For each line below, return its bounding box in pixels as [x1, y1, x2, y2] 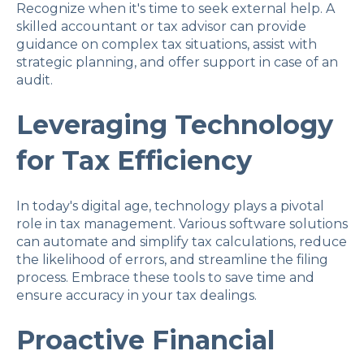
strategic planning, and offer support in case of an [16, 54, 338, 70]
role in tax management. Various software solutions [16, 215, 348, 232]
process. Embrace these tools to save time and [16, 269, 314, 285]
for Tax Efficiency [16, 145, 252, 177]
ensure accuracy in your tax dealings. [16, 287, 257, 303]
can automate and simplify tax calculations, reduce [16, 233, 347, 249]
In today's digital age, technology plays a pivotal [16, 197, 324, 214]
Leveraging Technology [16, 109, 333, 141]
